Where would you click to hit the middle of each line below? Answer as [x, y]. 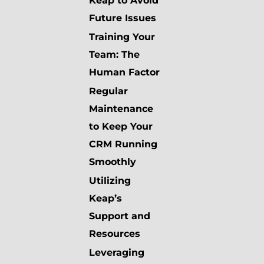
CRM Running [123, 144]
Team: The [114, 55]
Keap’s [105, 199]
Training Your [122, 37]
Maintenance [121, 109]
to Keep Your [121, 127]
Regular [108, 91]
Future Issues [123, 18]
